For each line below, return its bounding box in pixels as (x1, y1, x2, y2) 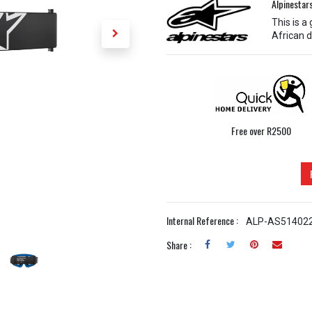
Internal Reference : (166, 213, 238, 228)
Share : (166, 237, 192, 252)
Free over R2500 (231, 123, 292, 138)
